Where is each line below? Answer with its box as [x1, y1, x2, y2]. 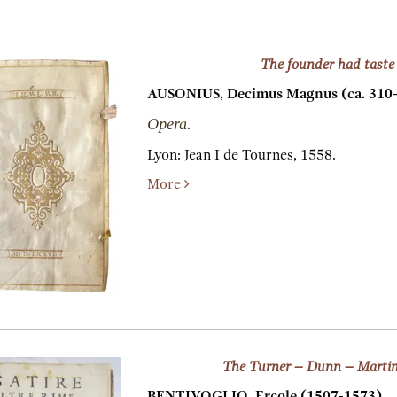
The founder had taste [260, 57, 394, 74]
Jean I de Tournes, [183, 147, 297, 164]
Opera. [146, 115, 191, 135]
